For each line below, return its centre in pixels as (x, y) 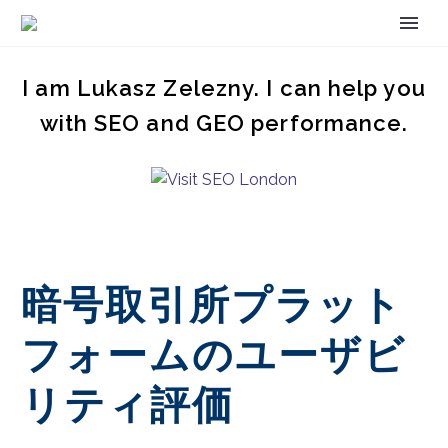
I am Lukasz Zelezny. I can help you (224, 87)
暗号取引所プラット (212, 305)
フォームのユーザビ (213, 355)
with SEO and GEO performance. (224, 122)
